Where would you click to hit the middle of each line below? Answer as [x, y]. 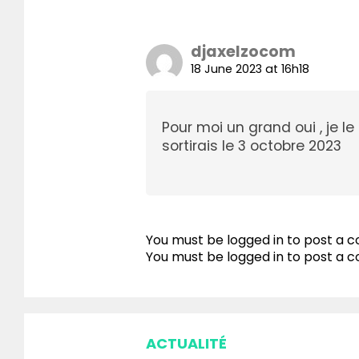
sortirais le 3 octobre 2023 [252, 146]
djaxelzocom [243, 52]
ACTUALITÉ [186, 344]
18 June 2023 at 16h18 [250, 69]
